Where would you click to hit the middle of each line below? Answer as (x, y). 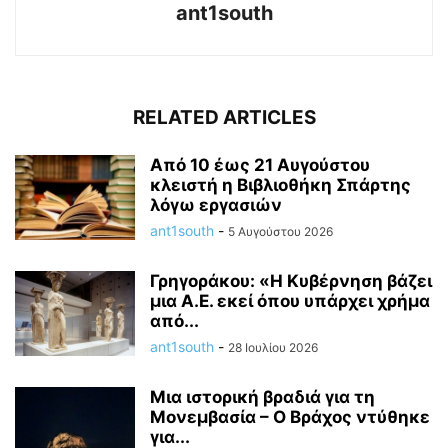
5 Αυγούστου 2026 (280, 231)
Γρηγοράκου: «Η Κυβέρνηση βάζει (291, 280)
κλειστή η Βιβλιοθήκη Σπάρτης (280, 184)
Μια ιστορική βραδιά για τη (262, 396)
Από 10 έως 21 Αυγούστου (260, 164)
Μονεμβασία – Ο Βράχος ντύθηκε (290, 416)
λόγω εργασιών (216, 204)
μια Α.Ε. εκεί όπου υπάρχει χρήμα (290, 300)
